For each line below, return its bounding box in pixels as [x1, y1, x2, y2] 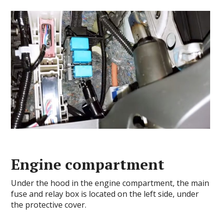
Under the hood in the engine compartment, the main [11, 178, 210, 189]
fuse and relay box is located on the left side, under [11, 188, 199, 200]
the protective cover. [11, 199, 87, 211]
